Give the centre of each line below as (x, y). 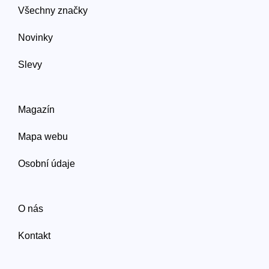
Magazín (36, 110)
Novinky (35, 38)
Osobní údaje (47, 164)
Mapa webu (43, 137)
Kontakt (34, 236)
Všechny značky (53, 11)
